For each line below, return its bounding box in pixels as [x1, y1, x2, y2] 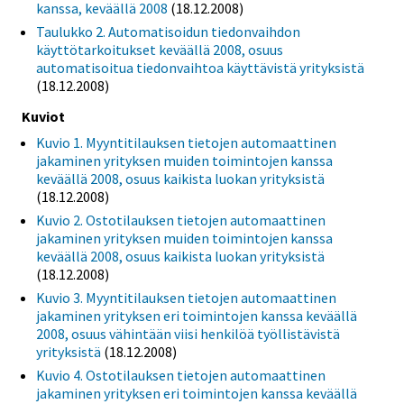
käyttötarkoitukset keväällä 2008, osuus [36, 40, 283, 59]
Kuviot [22, 106, 65, 125]
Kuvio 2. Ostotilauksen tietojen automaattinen [36, 210, 326, 229]
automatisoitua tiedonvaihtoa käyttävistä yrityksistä [36, 58, 364, 77]
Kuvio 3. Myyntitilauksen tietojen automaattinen [36, 288, 336, 307]
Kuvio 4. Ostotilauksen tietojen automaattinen [36, 365, 326, 384]
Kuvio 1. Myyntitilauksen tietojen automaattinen [36, 133, 336, 151]
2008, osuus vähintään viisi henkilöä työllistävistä [36, 324, 340, 343]
